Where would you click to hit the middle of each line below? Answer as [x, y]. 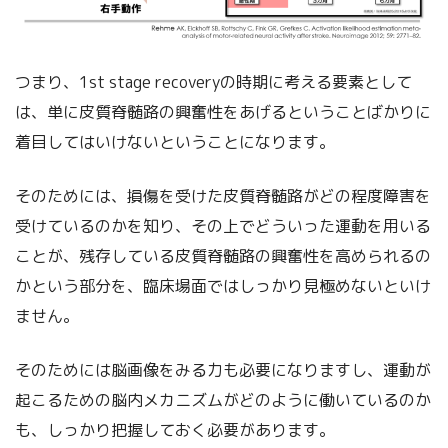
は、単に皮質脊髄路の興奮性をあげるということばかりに [223, 112]
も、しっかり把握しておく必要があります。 [175, 430]
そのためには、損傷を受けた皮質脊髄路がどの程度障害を [223, 196]
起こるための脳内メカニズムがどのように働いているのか [223, 400]
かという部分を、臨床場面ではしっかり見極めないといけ [223, 286]
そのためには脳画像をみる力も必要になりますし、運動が [223, 370]
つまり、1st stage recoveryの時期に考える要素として [213, 82]
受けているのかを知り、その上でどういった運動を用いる [223, 226]
